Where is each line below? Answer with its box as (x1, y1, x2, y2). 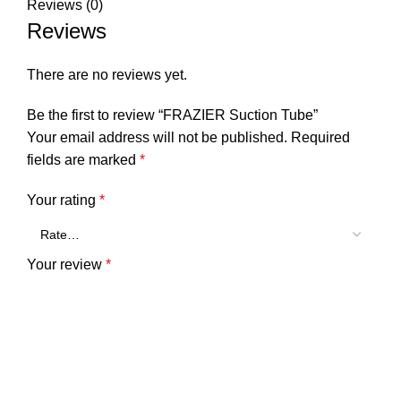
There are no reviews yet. (27, 67, 187, 83)
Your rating (27, 192, 99, 209)
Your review (27, 257, 106, 273)
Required (291, 130, 350, 146)
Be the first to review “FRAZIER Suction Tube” (27, 107, 318, 124)
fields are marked (27, 152, 140, 168)
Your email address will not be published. (27, 130, 287, 146)
